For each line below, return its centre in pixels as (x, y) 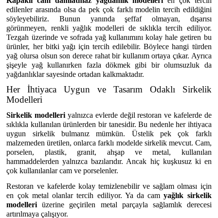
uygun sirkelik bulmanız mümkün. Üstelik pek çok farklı (109, 134)
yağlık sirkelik (188, 196)
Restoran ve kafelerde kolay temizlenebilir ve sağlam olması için (109, 186)
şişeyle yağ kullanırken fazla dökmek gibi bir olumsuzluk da (109, 65)
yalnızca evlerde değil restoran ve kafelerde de (138, 115)
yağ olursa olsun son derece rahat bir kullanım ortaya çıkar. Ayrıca (109, 55)
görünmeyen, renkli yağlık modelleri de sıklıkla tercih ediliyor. (109, 28)
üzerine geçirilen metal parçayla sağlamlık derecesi (127, 205)
